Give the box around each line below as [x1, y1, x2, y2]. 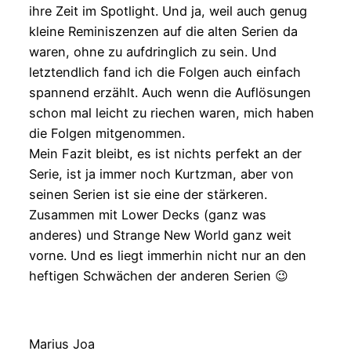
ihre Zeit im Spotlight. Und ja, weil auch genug [28, 3, 307, 20]
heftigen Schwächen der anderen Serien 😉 [28, 268, 288, 284]
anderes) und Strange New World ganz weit [28, 227, 291, 244]
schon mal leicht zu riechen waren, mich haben [28, 105, 314, 121]
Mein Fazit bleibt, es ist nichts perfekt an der [28, 146, 302, 162]
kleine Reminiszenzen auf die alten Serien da [28, 24, 298, 40]
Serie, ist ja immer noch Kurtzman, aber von [28, 166, 294, 183]
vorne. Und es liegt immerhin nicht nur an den [28, 248, 306, 264]
